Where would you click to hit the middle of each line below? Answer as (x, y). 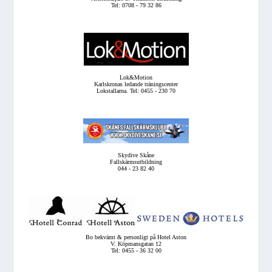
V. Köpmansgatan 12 (136, 243)
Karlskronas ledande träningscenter (136, 84)
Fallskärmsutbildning (136, 161)
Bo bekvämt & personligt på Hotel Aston (136, 237)
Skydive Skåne (136, 155)
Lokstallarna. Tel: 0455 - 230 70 (136, 90)
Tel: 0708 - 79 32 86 (136, 5)
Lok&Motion (136, 77)
